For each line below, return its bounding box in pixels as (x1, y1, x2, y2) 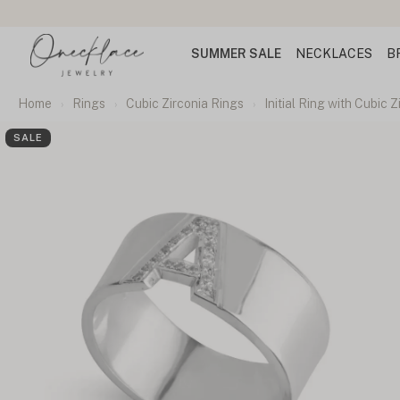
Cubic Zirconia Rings (126, 96, 244, 111)
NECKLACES (295, 46, 372, 61)
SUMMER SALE (190, 46, 281, 61)
